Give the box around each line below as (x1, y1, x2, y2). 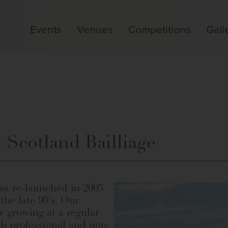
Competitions (128, 21, 191, 37)
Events (30, 21, 62, 37)
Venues (77, 21, 113, 37)
